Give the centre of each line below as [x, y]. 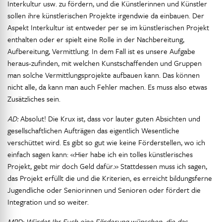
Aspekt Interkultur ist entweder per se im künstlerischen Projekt [108, 27]
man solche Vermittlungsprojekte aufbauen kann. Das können [104, 75]
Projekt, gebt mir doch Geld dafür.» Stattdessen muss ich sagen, [107, 166]
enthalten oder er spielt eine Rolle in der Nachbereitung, [96, 39]
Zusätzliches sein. [34, 99]
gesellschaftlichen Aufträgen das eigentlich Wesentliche [93, 130]
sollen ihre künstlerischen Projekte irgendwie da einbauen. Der [106, 15]
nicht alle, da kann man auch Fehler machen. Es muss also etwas [107, 87]
